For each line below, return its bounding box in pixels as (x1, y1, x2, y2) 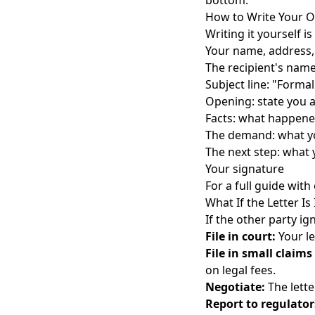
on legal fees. (205, 262, 276, 278)
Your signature (205, 161, 284, 176)
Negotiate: (205, 279, 265, 295)
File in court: (205, 229, 276, 244)
